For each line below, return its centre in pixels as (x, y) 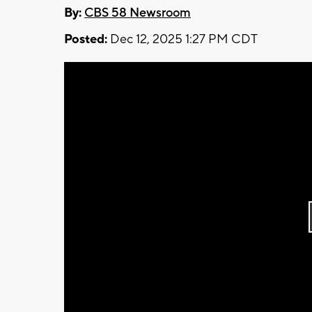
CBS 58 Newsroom (138, 13)
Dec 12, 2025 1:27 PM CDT (182, 39)
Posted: (86, 39)
